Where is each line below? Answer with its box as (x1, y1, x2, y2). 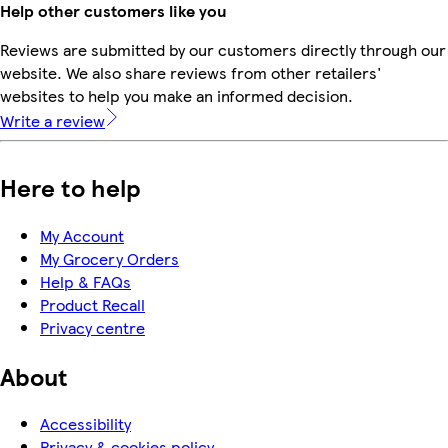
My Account (40, 223, 124, 247)
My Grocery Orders (40, 246, 179, 270)
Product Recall (40, 292, 145, 316)
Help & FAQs (40, 269, 131, 293)
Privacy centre (40, 315, 145, 339)
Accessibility (40, 412, 131, 436)
